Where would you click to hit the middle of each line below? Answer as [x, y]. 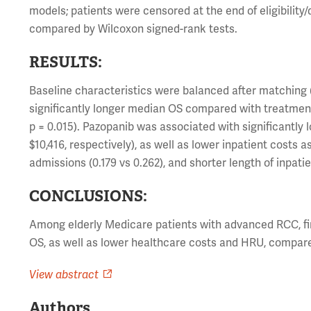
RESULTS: [66, 62]
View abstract [64, 275]
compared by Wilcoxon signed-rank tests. [134, 30]
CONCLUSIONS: [89, 196]
